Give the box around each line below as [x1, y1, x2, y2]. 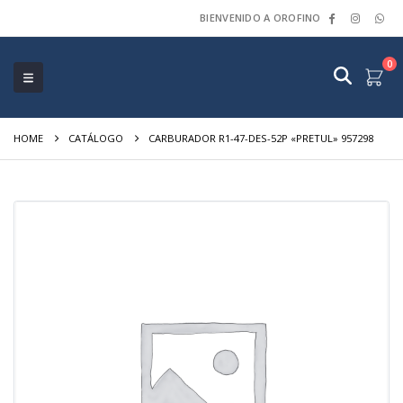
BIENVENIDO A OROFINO [200, 11, 321, 24]
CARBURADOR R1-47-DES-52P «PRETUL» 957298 [148, 131, 373, 145]
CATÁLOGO [67, 131, 123, 145]
